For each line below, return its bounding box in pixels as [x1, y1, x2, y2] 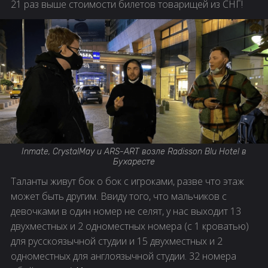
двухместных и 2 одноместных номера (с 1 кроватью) [11, 220, 249, 233]
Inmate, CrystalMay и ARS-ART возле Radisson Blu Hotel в [22, 147, 246, 157]
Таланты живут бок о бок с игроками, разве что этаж [11, 175, 244, 188]
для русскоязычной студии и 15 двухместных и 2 [11, 234, 223, 248]
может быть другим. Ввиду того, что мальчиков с [11, 190, 227, 203]
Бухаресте [113, 157, 155, 167]
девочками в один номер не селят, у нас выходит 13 [11, 205, 241, 218]
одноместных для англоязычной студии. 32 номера [11, 249, 236, 263]
